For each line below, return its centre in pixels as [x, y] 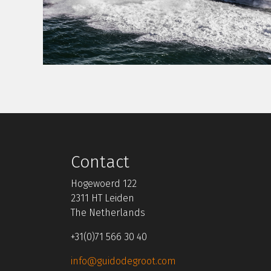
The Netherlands [108, 213]
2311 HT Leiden [103, 198]
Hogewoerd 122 [104, 184]
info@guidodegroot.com [123, 261]
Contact [100, 162]
